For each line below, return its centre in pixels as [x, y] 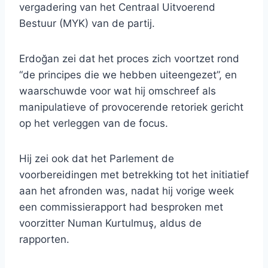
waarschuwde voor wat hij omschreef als [118, 91]
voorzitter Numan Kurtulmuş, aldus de [110, 223]
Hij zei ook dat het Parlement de [97, 159]
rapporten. [44, 240]
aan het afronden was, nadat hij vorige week [127, 191]
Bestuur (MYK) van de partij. [87, 24]
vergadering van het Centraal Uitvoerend [117, 7]
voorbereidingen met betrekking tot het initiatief [134, 175]
